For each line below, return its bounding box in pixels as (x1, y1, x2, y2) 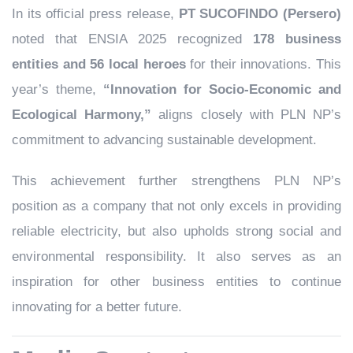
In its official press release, (12, 6, 179, 22)
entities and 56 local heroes (12, 57, 186, 72)
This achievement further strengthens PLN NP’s (12, 173, 341, 189)
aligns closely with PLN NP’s (151, 107, 342, 123)
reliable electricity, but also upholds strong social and (12, 224, 341, 240)
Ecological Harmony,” (12, 107, 152, 123)
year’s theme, (12, 82, 103, 98)
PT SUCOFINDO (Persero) (178, 6, 342, 22)
